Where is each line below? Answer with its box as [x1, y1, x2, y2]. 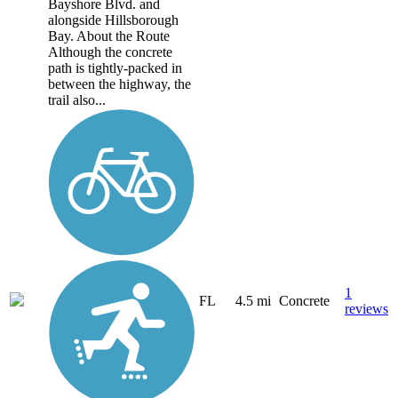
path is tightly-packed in [48, 60, 182, 76]
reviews [345, 301, 388, 317]
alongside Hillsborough [48, 12, 179, 28]
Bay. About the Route [48, 28, 170, 44]
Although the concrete [48, 44, 172, 60]
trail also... [48, 92, 106, 107]
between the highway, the [48, 76, 191, 92]
